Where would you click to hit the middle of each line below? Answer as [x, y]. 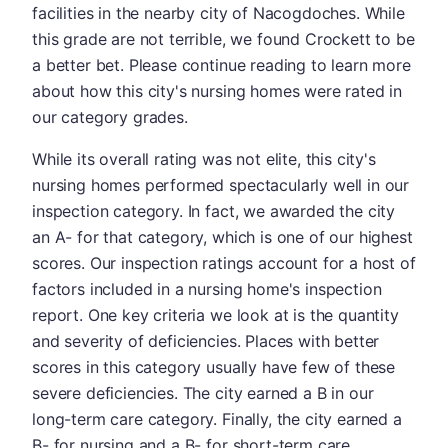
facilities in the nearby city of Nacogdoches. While [218, 13]
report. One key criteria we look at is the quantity [215, 315]
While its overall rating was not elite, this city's [204, 159]
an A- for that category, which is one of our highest [222, 237]
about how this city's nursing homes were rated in [217, 91]
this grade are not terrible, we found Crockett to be [223, 39]
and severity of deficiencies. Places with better [206, 341]
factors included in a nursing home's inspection [207, 289]
